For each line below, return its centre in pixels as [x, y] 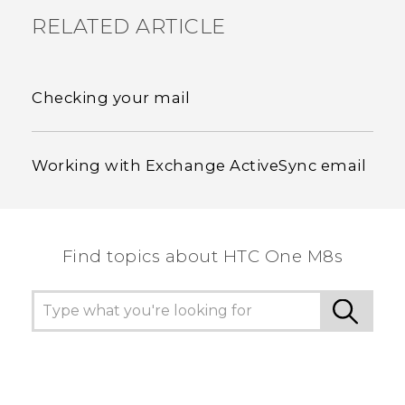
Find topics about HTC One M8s [202, 256]
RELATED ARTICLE [129, 26]
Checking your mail [111, 97]
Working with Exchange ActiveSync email [199, 165]
